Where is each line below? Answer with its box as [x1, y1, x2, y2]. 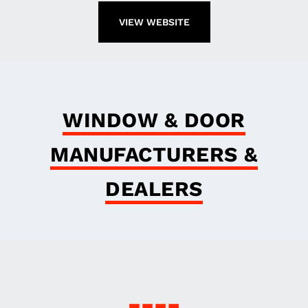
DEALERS [105, 177, 203, 201]
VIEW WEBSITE [118, 16, 190, 27]
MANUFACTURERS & [50, 142, 258, 166]
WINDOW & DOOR [63, 108, 245, 132]
